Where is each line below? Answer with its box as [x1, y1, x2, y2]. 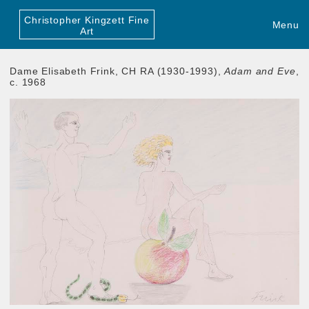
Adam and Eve [224, 65, 296, 77]
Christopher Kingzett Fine [24, 14, 150, 26]
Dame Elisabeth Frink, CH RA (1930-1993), [10, 65, 225, 77]
